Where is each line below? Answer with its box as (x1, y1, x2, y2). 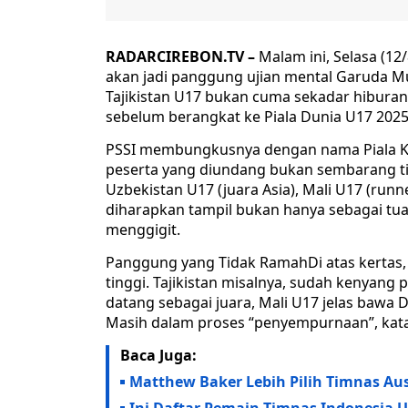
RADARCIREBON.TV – (106, 46, 255, 67)
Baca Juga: (120, 345, 197, 366)
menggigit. (106, 219, 180, 240)
